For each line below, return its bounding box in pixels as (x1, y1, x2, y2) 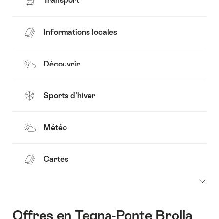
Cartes (44, 154, 68, 164)
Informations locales (44, 27, 117, 37)
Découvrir (44, 59, 80, 69)
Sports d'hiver (44, 91, 95, 101)
